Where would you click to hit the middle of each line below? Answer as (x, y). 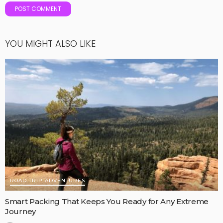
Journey (20, 211)
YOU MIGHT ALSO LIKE (50, 44)
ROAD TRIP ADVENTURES (48, 180)
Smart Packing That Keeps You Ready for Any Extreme (107, 201)
